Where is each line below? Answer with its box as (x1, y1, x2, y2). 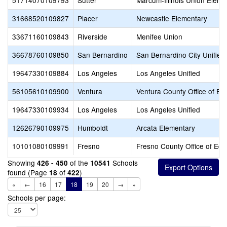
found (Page (8, 167, 49, 177)
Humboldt (78, 123, 108, 133)
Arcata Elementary (136, 123, 195, 133)
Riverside (78, 31, 107, 42)
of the (68, 158, 90, 168)
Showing (8, 158, 37, 168)
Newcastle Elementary (136, 13, 207, 23)
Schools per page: (8, 193, 66, 203)
